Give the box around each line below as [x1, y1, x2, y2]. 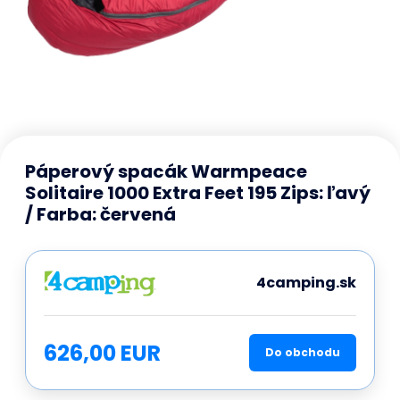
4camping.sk [256, 272, 356, 293]
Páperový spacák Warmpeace [25, 159, 307, 184]
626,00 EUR [44, 337, 161, 368]
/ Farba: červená [25, 202, 176, 227]
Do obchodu [265, 345, 340, 360]
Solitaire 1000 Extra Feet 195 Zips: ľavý [25, 180, 371, 205]
